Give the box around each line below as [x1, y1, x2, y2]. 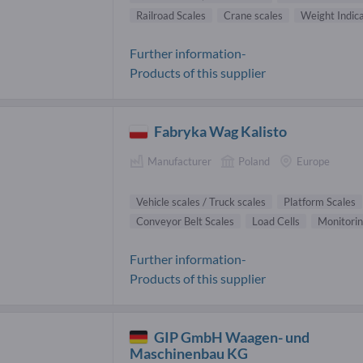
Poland [238, 155, 270, 169]
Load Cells [252, 214, 300, 228]
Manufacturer [147, 155, 211, 169]
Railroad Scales [136, 9, 206, 23]
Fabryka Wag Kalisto [154, 122, 288, 141]
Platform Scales [284, 194, 356, 208]
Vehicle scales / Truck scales [136, 194, 266, 208]
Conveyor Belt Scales [136, 214, 234, 228]
